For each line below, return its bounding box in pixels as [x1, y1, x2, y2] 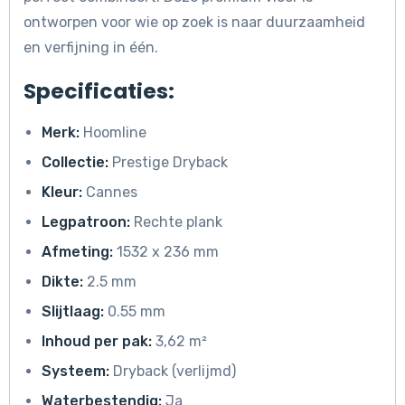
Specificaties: [24, 76, 174, 107]
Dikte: [42, 273, 83, 291]
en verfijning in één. [24, 39, 158, 57]
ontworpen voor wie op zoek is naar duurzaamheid [24, 14, 365, 32]
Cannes [82, 184, 137, 202]
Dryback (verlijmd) [109, 363, 236, 381]
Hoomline [80, 124, 146, 142]
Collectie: [42, 154, 108, 172]
